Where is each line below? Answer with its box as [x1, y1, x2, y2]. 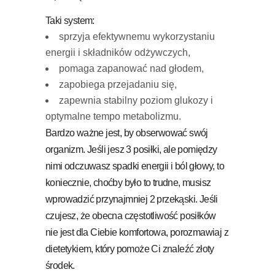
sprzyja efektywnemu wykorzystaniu [59, 31, 215, 42]
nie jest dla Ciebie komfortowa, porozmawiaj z [45, 227, 228, 238]
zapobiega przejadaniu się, [59, 79, 177, 90]
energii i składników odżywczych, [45, 47, 190, 58]
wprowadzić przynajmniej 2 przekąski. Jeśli [45, 193, 218, 204]
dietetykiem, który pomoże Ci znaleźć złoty [45, 243, 214, 254]
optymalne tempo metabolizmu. [45, 110, 181, 122]
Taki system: [45, 15, 95, 26]
